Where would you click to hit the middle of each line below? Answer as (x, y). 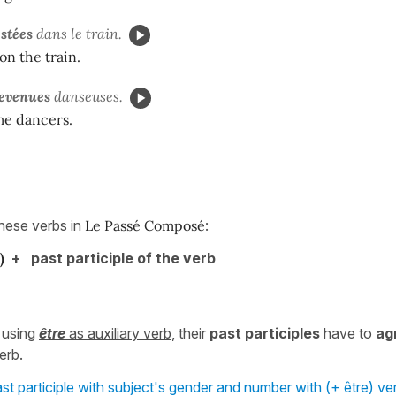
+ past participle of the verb (110, 258)
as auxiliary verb (118, 333)
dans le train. (77, 33)
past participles (265, 333)
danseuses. (87, 96)
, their (190, 333)
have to (348, 333)
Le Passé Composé (145, 225)
